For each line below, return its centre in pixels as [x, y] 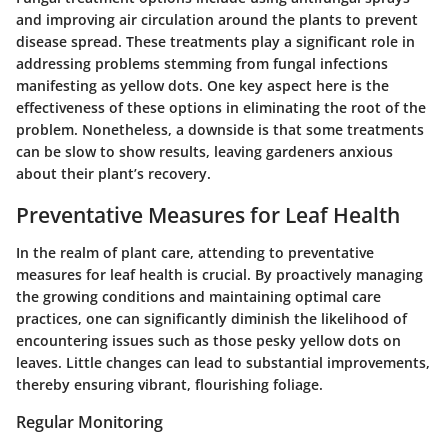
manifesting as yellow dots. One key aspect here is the [202, 85]
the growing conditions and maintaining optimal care [198, 297]
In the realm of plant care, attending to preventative [195, 253]
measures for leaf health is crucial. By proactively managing [219, 275]
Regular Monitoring [89, 422]
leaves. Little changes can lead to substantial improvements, [223, 363]
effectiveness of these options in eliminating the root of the [221, 107]
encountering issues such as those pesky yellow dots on [208, 341]
